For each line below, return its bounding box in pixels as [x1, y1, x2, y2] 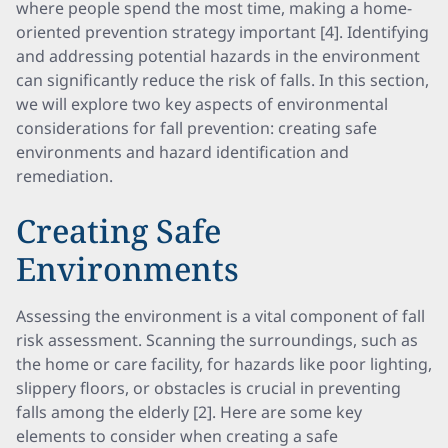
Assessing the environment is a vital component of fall [16, 305, 425, 327]
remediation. [16, 165, 113, 187]
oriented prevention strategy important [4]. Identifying [16, 21, 429, 43]
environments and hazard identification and [16, 141, 349, 163]
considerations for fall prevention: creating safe [16, 117, 377, 139]
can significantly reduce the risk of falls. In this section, [16, 69, 429, 91]
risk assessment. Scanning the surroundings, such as [16, 329, 418, 351]
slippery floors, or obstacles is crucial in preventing [16, 377, 401, 399]
